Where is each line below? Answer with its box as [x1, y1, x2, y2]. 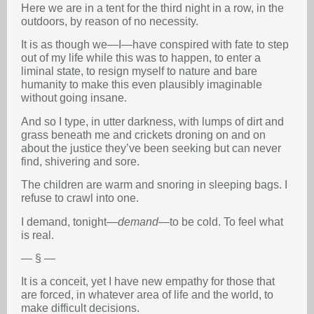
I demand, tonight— [21, 215, 118, 228]
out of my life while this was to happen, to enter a [21, 52, 261, 64]
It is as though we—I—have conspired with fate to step [21, 39, 289, 51]
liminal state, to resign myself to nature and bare [21, 65, 257, 78]
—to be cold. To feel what [158, 215, 283, 228]
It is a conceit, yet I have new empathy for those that [21, 275, 275, 288]
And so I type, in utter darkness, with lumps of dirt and [21, 115, 284, 128]
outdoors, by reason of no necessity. [21, 15, 198, 27]
